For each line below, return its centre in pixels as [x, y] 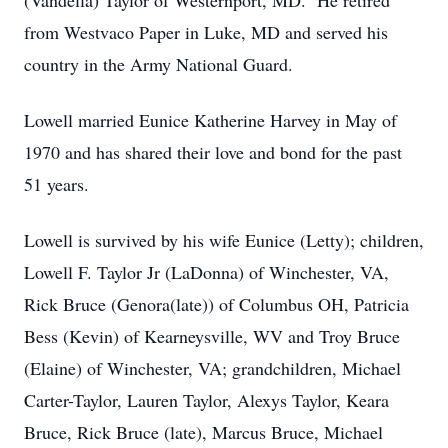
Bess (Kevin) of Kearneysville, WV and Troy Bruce [212, 336]
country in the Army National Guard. [158, 64]
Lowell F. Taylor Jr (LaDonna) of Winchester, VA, [206, 272]
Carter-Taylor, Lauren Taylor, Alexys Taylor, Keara [206, 400]
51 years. [56, 184]
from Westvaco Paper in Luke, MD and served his [206, 32]
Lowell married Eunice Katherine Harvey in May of [210, 120]
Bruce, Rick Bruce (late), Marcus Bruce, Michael [203, 432]
